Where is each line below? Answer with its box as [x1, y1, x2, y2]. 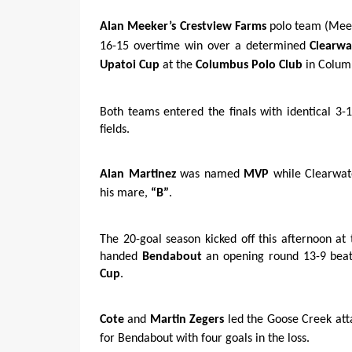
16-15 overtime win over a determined [100, 40, 310, 53]
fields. [100, 123, 130, 136]
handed [100, 251, 142, 264]
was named [175, 167, 244, 181]
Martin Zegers [149, 313, 225, 326]
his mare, [100, 186, 151, 200]
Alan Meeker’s [100, 20, 177, 33]
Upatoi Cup [100, 59, 159, 72]
